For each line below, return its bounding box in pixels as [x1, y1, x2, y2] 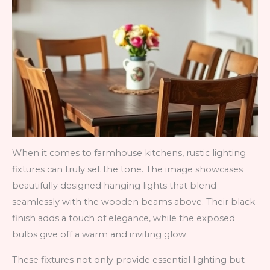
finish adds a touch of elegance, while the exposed [12, 213, 235, 224]
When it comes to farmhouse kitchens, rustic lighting [12, 148, 246, 159]
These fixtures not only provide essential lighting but [12, 254, 245, 266]
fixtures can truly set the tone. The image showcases [12, 164, 243, 175]
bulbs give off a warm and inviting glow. [12, 229, 188, 240]
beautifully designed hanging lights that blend [12, 180, 216, 192]
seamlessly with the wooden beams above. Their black [12, 196, 255, 208]
